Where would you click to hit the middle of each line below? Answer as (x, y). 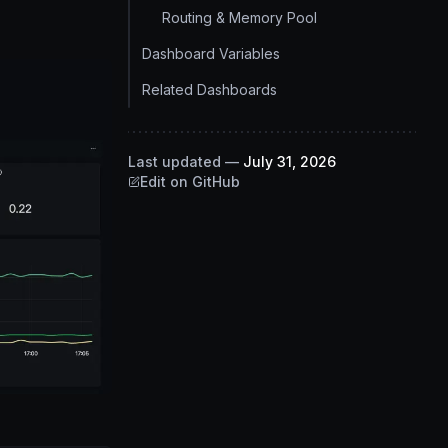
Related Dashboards (209, 89)
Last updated (174, 161)
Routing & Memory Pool (239, 17)
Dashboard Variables (211, 53)
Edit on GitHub (190, 181)
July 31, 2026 (289, 161)
